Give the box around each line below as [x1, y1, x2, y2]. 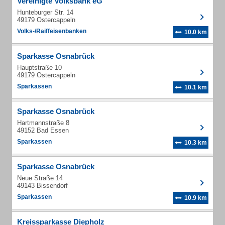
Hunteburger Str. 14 [17, 9, 73, 16]
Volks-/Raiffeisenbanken [17, 28, 86, 35]
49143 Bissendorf [17, 182, 68, 189]
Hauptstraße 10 [17, 64, 62, 71]
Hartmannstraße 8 [17, 119, 69, 127]
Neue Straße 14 [17, 174, 63, 182]
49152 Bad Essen [17, 127, 69, 134]
